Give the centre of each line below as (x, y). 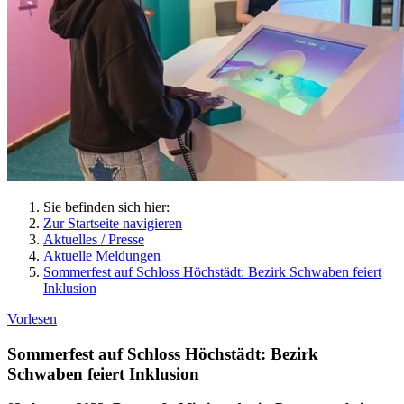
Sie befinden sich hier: (106, 207)
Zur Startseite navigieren (113, 223)
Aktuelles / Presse (94, 239)
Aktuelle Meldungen (102, 256)
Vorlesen (32, 319)
